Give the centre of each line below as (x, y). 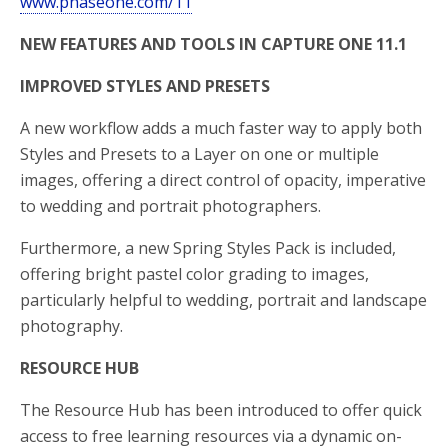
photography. (71, 325)
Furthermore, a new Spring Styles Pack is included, (208, 247)
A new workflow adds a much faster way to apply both (221, 127)
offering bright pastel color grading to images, (194, 273)
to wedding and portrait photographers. (170, 205)
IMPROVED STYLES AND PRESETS (145, 85)
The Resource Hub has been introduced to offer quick (221, 409)
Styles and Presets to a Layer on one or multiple (199, 153)
